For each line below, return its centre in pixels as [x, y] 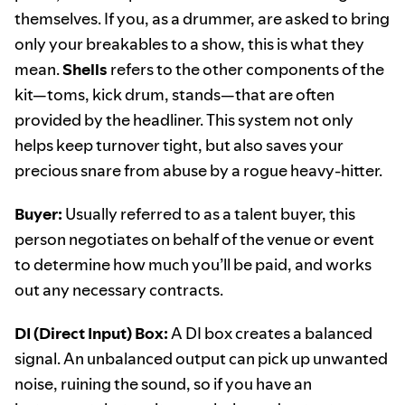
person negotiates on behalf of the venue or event [194, 240]
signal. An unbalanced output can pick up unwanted [201, 359]
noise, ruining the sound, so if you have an [163, 384]
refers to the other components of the [246, 70]
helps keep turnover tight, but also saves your [179, 146]
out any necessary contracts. [119, 290]
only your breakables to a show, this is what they [189, 44]
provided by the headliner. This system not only [184, 120]
